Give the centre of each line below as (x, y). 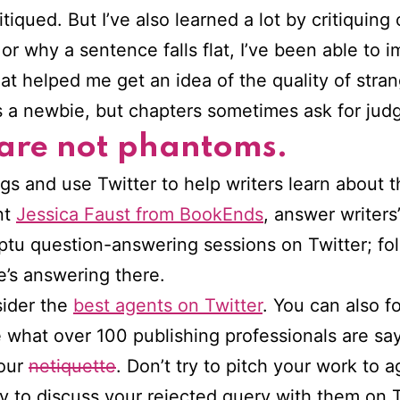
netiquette (72, 367)
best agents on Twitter (168, 306)
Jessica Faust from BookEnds (140, 215)
